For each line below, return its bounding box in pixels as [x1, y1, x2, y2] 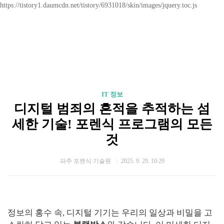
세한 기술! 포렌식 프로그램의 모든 [11, 117, 212, 131]
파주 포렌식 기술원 [59, 157, 112, 164]
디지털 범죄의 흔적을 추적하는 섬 [14, 101, 210, 116]
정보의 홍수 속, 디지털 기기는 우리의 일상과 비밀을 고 [7, 208, 212, 217]
